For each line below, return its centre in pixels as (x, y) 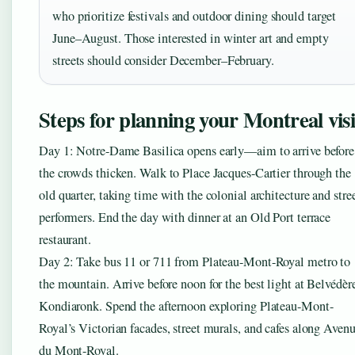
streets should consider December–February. (163, 61)
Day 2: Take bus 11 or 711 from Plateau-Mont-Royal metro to (195, 262)
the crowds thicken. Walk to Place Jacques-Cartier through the (195, 173)
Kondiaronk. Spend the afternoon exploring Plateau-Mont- (186, 306)
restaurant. (65, 240)
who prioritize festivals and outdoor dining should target (195, 16)
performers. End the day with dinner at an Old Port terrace (185, 218)
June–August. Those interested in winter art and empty (191, 38)
